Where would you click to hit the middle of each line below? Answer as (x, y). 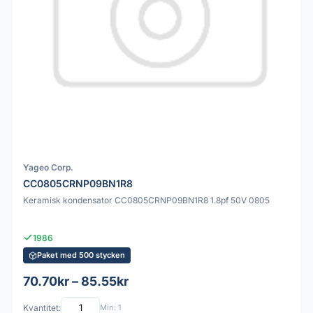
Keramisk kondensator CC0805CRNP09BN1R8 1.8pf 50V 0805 (146, 200)
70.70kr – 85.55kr (76, 282)
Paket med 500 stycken (81, 255)
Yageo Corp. (48, 168)
